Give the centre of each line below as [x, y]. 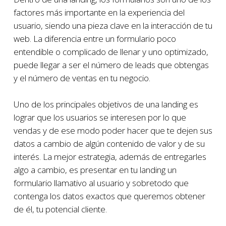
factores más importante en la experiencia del [99, 12]
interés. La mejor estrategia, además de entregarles [110, 156]
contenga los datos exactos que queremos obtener [109, 196]
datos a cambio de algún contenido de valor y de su [109, 143]
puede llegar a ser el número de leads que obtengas [111, 65]
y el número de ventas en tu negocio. [82, 78]
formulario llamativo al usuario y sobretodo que [101, 183]
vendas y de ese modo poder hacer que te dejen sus [113, 130]
